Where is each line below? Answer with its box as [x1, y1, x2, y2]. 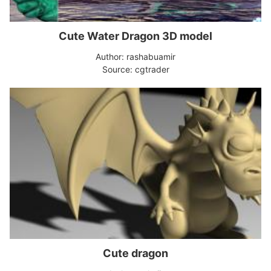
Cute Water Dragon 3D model [59, 30, 212, 42]
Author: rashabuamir [96, 51, 175, 62]
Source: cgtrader [102, 64, 169, 74]
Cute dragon [103, 247, 168, 260]
